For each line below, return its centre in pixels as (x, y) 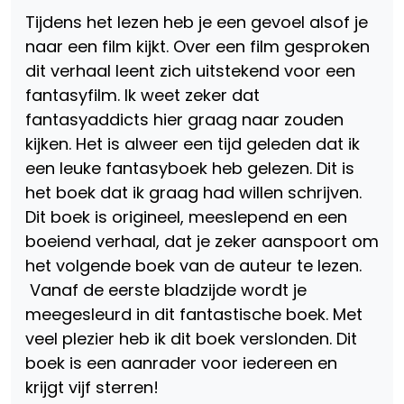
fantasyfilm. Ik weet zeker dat (142, 95)
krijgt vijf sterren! (92, 387)
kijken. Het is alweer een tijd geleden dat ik (193, 144)
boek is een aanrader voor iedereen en (181, 363)
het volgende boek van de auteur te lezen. (193, 266)
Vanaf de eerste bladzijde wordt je (166, 290)
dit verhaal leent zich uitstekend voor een (190, 71)
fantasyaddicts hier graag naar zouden (184, 119)
